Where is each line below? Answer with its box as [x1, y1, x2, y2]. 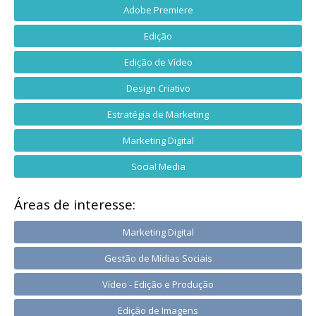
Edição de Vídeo [123, 56, 193, 68]
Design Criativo [126, 82, 190, 95]
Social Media [130, 160, 186, 173]
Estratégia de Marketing [107, 108, 209, 121]
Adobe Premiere [123, 4, 193, 16]
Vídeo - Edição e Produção [102, 278, 214, 291]
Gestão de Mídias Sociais [104, 252, 212, 265]
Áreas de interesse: [14, 195, 135, 214]
